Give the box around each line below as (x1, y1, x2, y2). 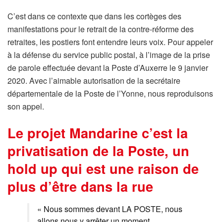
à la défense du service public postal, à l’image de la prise (7, 49, 210, 60)
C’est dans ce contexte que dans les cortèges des (7, 10, 181, 22)
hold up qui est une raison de (7, 159, 199, 178)
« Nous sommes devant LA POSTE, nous (37, 203, 182, 215)
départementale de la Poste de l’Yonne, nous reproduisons (7, 87, 213, 99)
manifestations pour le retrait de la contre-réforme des (7, 23, 194, 35)
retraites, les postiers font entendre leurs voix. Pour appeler (7, 36, 213, 48)
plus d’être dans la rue (7, 176, 153, 196)
